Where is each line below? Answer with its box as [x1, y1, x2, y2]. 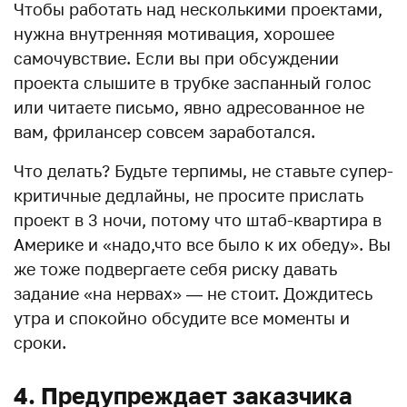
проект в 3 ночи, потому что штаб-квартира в [14, 209, 382, 230]
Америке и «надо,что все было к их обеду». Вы [14, 233, 391, 254]
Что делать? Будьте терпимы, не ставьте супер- [14, 160, 393, 181]
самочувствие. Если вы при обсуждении [14, 47, 339, 68]
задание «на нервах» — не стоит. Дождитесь [14, 283, 372, 303]
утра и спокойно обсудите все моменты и [14, 307, 350, 328]
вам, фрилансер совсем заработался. [14, 121, 315, 142]
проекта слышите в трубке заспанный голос [14, 72, 372, 93]
